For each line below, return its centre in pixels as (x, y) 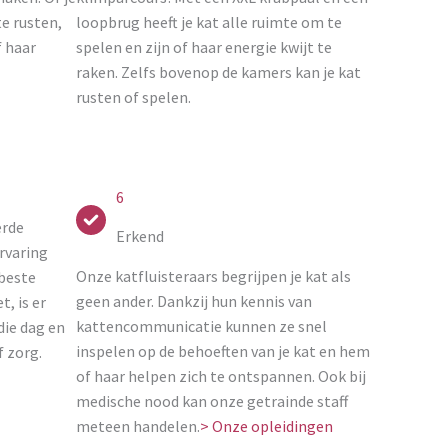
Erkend (140, 236)
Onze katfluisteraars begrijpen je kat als (213, 276)
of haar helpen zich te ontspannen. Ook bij (221, 376)
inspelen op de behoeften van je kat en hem (223, 351)
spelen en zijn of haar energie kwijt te (204, 47)
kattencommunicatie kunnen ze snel (201, 326)
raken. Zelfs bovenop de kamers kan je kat (218, 72)
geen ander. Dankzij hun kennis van (194, 301)
